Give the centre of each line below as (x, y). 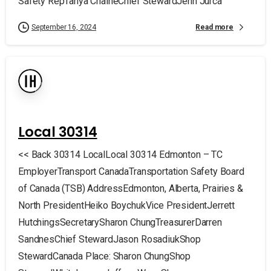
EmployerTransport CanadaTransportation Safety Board (131, 171)
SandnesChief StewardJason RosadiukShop (109, 239)
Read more (214, 27)
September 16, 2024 (64, 27)
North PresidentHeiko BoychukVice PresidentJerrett (127, 205)
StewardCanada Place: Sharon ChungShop (105, 256)
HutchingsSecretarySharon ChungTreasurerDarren (120, 222)
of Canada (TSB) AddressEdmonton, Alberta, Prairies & (131, 188)
